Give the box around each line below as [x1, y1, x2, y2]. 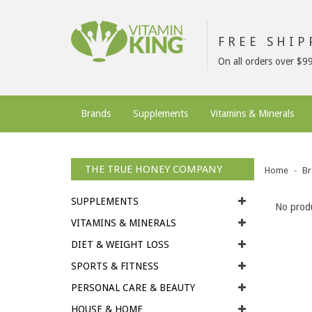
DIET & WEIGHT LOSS [71, 239, 169, 250]
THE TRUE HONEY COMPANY [85, 163, 222, 175]
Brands [81, 108, 111, 119]
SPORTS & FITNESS [71, 260, 159, 272]
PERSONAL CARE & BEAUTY [71, 282, 195, 293]
